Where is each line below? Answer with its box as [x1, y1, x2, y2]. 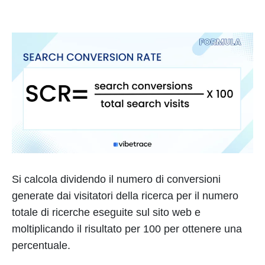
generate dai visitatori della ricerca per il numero [12, 190, 238, 202]
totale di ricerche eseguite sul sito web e [12, 206, 201, 218]
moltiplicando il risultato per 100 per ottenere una [12, 223, 242, 235]
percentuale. [12, 240, 70, 251]
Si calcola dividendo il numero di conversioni [12, 173, 221, 185]
